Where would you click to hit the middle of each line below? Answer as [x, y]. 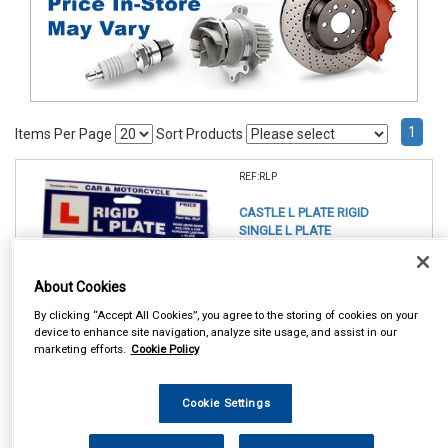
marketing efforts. [79, 348]
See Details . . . [283, 270]
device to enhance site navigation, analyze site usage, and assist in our [215, 331]
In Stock [54, 417]
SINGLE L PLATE [285, 231]
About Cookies [79, 286]
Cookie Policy [164, 348]
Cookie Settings [226, 402]
